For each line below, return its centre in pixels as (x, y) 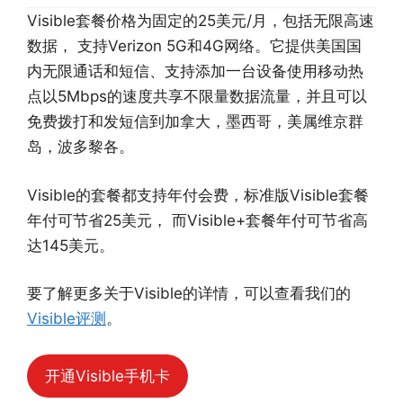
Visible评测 (67, 319)
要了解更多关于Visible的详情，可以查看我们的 (189, 294)
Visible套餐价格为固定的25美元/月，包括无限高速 (201, 21)
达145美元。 (71, 245)
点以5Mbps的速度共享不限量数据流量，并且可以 (197, 97)
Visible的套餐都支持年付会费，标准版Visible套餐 (198, 195)
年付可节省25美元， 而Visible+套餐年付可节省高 (197, 220)
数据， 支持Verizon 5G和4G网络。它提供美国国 (194, 46)
